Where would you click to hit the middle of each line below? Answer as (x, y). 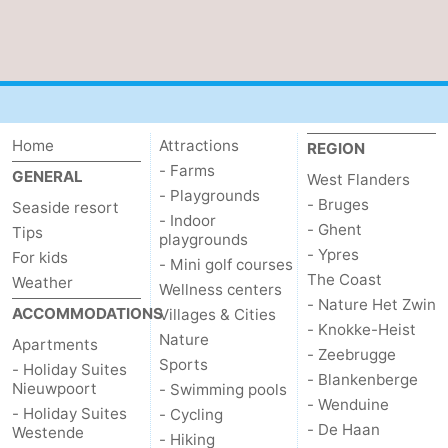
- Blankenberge (362, 380)
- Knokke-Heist (361, 330)
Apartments (55, 345)
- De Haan (343, 430)
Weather (42, 283)
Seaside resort (65, 208)
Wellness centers (221, 290)
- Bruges (337, 205)
